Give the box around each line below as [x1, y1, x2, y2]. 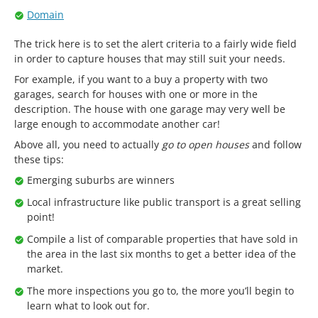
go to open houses [162, 137, 249, 151]
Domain [27, 7, 64, 21]
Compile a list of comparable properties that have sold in [27, 231, 298, 246]
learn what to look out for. [27, 298, 150, 312]
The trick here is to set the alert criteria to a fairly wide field [14, 36, 297, 50]
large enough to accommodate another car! [14, 116, 220, 131]
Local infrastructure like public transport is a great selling [27, 194, 301, 209]
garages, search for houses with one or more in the [14, 87, 258, 101]
